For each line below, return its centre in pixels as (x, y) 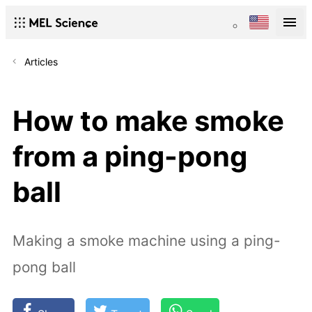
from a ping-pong (130, 157)
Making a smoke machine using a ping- (147, 240)
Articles (41, 62)
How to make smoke (148, 121)
